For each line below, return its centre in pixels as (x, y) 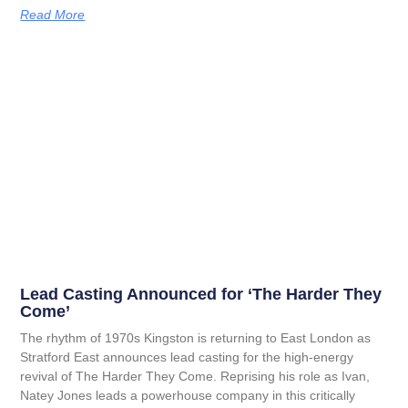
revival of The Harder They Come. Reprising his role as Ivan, (195, 377)
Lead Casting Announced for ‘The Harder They (201, 295)
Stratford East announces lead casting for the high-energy (187, 357)
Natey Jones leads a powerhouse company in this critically (188, 396)
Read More (53, 14)
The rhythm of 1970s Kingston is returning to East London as (196, 338)
